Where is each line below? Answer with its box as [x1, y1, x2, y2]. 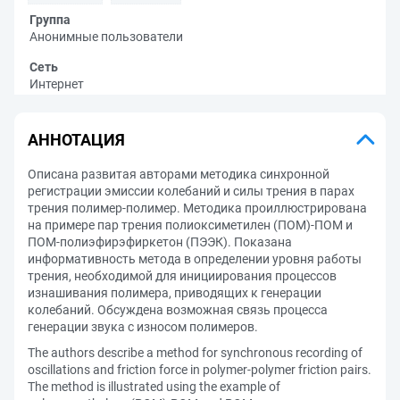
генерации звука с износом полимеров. [28, 320, 258, 334]
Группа [29, 12, 71, 27]
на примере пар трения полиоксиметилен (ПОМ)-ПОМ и [28, 218, 353, 232]
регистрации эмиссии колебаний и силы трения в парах [28, 184, 354, 198]
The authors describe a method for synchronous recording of [28, 346, 362, 360]
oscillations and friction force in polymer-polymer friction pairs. [28, 362, 371, 377]
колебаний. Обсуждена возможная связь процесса [28, 303, 328, 317]
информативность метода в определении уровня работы [28, 252, 362, 266]
